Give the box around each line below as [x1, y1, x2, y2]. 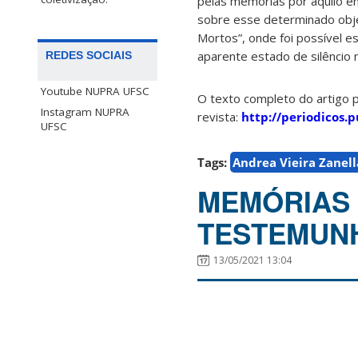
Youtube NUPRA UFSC [41, 83, 149, 98]
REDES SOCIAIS [46, 48, 132, 62]
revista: [197, 109, 241, 125]
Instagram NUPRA [41, 104, 129, 119]
